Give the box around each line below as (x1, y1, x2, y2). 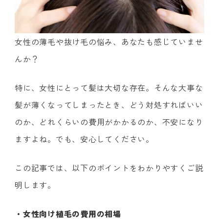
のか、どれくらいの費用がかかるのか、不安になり (15, 116, 203, 128)
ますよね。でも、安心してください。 (15, 133, 154, 145)
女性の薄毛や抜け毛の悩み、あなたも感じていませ (15, 36, 203, 48)
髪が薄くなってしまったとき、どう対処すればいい (15, 99, 203, 111)
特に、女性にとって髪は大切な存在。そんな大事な (15, 82, 203, 94)
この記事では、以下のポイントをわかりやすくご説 (15, 162, 203, 174)
